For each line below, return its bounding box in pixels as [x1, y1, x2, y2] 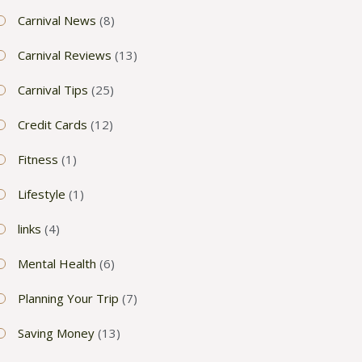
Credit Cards [18, 116, 87, 133]
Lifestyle [18, 185, 65, 202]
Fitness [18, 150, 58, 167]
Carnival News [18, 11, 96, 28]
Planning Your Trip [18, 289, 119, 306]
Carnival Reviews [18, 46, 112, 63]
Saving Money [18, 324, 95, 341]
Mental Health [18, 255, 96, 271]
